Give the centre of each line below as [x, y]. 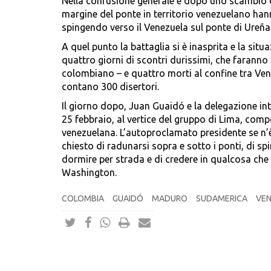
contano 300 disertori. [110, 87]
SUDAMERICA [222, 199]
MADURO [170, 199]
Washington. [89, 173]
